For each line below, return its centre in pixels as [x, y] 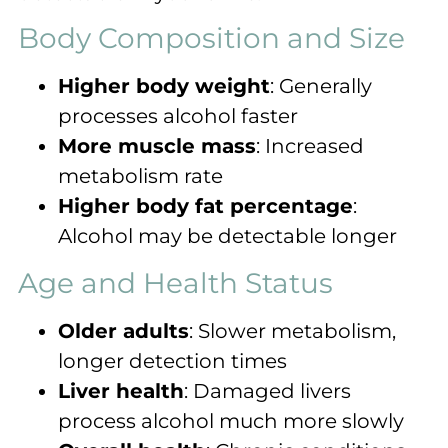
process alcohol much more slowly [231, 421]
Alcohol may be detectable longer [227, 236]
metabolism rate [140, 176]
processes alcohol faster [178, 116]
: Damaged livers [267, 391]
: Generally [321, 86]
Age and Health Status [175, 283]
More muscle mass [157, 146]
